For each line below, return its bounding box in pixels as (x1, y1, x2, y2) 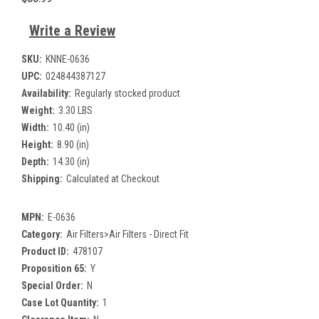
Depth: (21, 156, 49, 168)
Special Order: (21, 280, 83, 292)
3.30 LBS (58, 105, 93, 117)
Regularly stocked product (74, 88, 180, 100)
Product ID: (21, 246, 69, 258)
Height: (21, 139, 53, 151)
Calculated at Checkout (66, 173, 159, 185)
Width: (21, 122, 49, 134)
